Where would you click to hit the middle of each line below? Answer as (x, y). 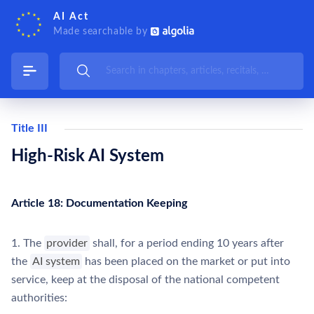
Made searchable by (102, 31)
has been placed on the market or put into (186, 261)
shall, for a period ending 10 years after (187, 243)
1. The (28, 243)
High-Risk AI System (88, 156)
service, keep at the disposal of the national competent (145, 280)
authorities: (39, 298)
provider (67, 243)
